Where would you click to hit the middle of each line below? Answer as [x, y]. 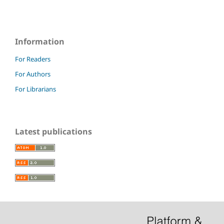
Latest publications [53, 132]
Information [40, 42]
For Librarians [35, 89]
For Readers [33, 59]
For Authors [33, 74]
